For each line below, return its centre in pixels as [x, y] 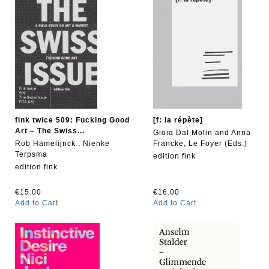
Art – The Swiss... [50, 131]
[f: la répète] [178, 120]
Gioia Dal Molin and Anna [202, 133]
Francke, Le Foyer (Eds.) [200, 144]
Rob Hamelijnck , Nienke [62, 144]
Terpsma [31, 154]
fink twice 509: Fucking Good [72, 120]
